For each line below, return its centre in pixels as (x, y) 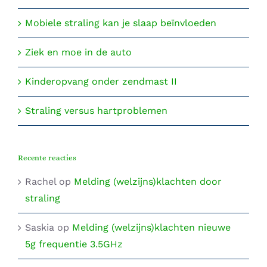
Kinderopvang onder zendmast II (101, 81)
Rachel (41, 181)
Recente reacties (47, 157)
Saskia (40, 227)
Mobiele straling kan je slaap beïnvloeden (121, 23)
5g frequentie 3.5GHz (74, 244)
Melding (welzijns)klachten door (148, 181)
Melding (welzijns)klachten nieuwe (151, 227)
